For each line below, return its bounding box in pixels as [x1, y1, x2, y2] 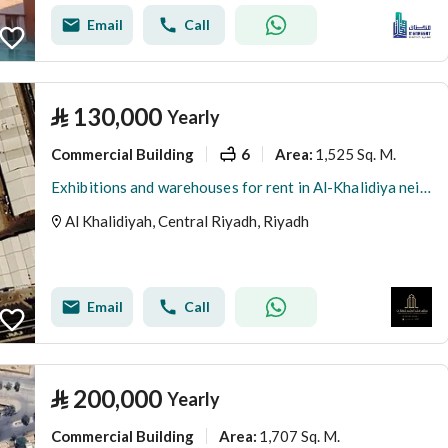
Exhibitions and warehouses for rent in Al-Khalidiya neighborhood [419, 178, 431, 196]
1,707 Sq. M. [259, 426, 340, 445]
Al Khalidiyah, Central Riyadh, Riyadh [65, 212, 309, 230]
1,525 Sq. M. [315, 144, 396, 163]
